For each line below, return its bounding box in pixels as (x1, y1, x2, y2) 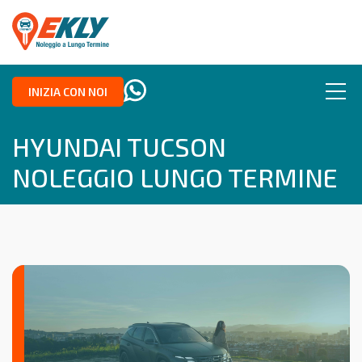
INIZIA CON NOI (28, 84, 107, 99)
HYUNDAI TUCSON (12, 130, 226, 162)
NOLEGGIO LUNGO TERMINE (12, 161, 338, 192)
